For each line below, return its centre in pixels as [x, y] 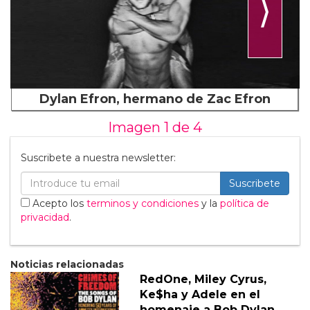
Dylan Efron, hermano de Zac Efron [155, 99]
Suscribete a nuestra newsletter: [98, 157]
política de [245, 203]
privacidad [45, 217]
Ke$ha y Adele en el [200, 294]
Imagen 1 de [151, 127]
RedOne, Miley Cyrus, [203, 279]
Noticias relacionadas [67, 264]
